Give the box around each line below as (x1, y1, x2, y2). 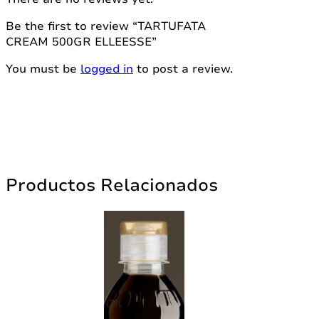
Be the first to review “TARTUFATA (6, 18, 206, 34)
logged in (80, 61, 133, 77)
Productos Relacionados (6, 173, 218, 197)
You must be (6, 61, 80, 77)
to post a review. (133, 61, 233, 77)
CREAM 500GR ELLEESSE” (6, 33, 157, 50)
